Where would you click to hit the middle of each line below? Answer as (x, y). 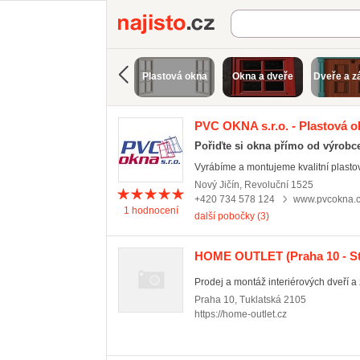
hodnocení (153, 211)
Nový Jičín (217, 185)
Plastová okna (174, 76)
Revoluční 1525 (279, 185)
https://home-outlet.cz (241, 314)
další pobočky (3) (232, 216)
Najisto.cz (259, 21)
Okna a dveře (263, 76)
